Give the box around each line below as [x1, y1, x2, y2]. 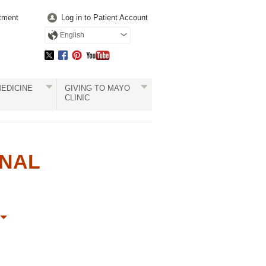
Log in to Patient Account [61, 13, 148, 22]
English [60, 31, 84, 39]
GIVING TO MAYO [64, 84, 130, 93]
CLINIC [64, 93, 90, 102]
